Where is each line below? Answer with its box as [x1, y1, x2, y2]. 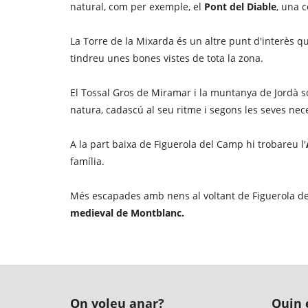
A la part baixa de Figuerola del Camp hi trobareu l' [70, 137, 306, 151]
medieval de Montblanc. [70, 206, 184, 219]
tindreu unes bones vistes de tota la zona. [70, 52, 263, 65]
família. [70, 155, 104, 168]
